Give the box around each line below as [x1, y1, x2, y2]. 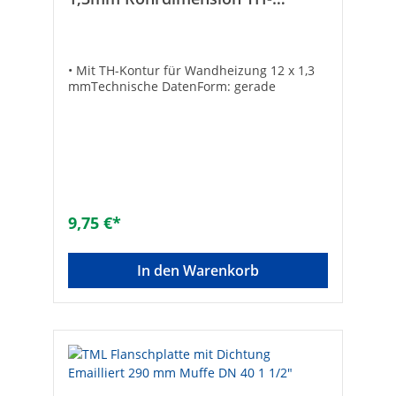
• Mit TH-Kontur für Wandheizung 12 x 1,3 [68, 61, 315, 79]
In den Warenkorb [137, 260, 259, 280]
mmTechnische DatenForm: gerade [68, 77, 276, 95]
